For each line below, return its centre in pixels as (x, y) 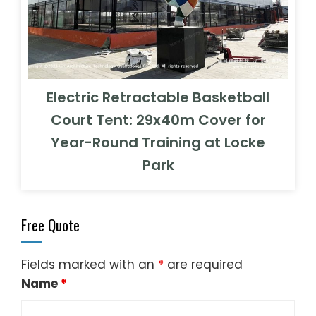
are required (203, 264)
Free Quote (50, 224)
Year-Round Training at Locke (158, 142)
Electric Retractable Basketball (158, 97)
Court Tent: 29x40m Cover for (158, 120)
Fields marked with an (90, 264)
